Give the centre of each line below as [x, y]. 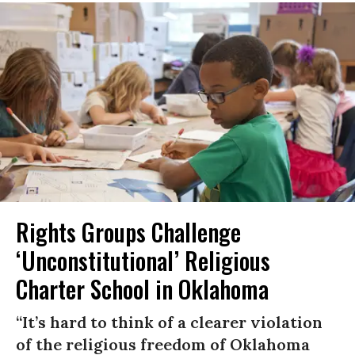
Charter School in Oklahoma [142, 289]
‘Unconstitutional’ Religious [143, 261]
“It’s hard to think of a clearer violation [169, 323]
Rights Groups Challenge [128, 232]
